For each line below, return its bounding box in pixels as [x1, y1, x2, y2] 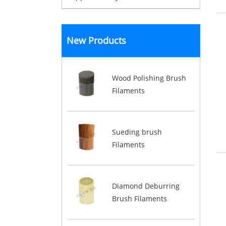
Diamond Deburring [111, 181, 180, 191]
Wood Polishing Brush [111, 73, 186, 83]
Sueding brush [111, 127, 162, 137]
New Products [67, 34, 126, 46]
